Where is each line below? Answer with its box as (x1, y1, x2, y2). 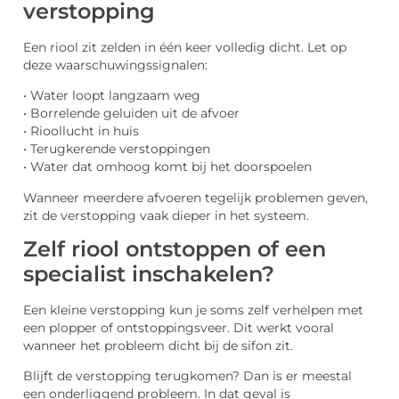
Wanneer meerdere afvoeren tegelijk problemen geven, (23, 190, 368, 205)
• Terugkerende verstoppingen (23, 142, 210, 157)
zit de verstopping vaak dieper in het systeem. (23, 208, 309, 223)
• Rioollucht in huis (23, 124, 139, 139)
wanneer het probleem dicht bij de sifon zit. (23, 338, 293, 353)
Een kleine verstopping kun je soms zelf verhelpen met (23, 302, 363, 317)
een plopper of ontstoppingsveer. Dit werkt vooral (23, 320, 334, 335)
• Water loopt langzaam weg (23, 88, 200, 103)
